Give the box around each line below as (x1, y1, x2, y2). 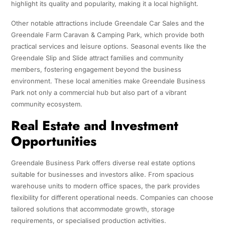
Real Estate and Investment (11, 116, 178, 136)
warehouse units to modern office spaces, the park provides (11, 182, 200, 190)
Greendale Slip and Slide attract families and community (11, 54, 183, 62)
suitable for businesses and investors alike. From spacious (11, 170, 194, 179)
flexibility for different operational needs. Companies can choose (11, 193, 213, 202)
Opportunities (11, 132, 96, 151)
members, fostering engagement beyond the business (11, 65, 181, 74)
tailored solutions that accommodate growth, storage (11, 205, 175, 213)
